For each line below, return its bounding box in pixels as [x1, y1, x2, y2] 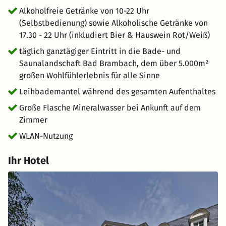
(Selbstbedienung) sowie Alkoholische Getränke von [19, 18, 208, 28]
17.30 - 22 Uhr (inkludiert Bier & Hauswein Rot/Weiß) [19, 30, 210, 40]
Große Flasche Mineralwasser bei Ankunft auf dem [19, 103, 201, 112]
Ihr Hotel [8, 154, 49, 166]
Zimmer [19, 115, 47, 125]
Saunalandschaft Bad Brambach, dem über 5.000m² [19, 59, 208, 68]
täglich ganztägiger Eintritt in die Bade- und [19, 46, 181, 56]
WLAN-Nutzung [19, 131, 73, 141]
